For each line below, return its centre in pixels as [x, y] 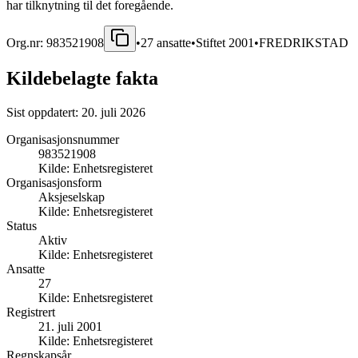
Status [22, 225]
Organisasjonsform [54, 182]
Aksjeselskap [72, 197]
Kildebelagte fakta [82, 78]
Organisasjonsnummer [63, 139]
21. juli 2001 [70, 326]
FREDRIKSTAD [304, 42]
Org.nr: [26, 42]
